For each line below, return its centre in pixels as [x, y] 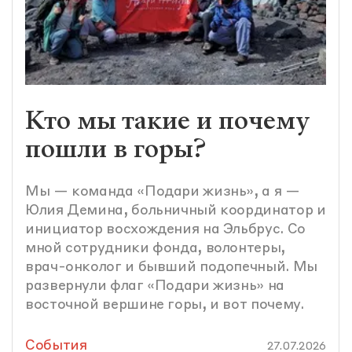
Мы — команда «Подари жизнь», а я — [163, 192]
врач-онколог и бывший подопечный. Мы [171, 268]
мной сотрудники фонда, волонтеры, [155, 249]
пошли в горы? [115, 149]
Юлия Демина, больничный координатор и [176, 211]
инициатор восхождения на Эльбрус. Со [165, 230]
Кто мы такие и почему [167, 121]
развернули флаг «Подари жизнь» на [155, 286]
